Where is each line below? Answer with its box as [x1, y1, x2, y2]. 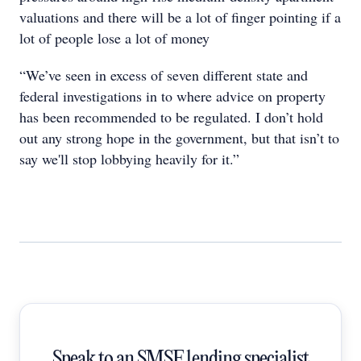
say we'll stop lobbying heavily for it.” [19, 149, 239, 168]
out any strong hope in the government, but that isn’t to [19, 128, 339, 147]
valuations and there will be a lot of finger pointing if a [19, 7, 341, 27]
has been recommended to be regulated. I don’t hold [19, 107, 323, 127]
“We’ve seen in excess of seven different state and [19, 65, 308, 85]
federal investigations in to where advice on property [19, 86, 326, 106]
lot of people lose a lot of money [19, 28, 210, 48]
